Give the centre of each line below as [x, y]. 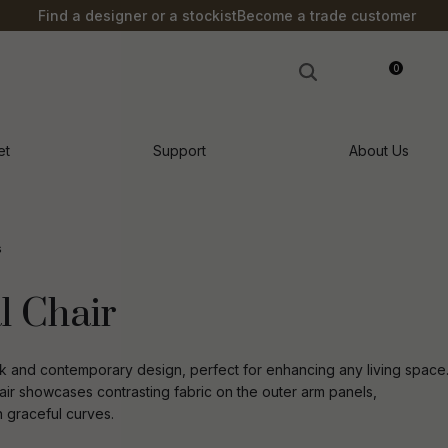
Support [180, 150]
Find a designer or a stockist [137, 15]
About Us [379, 150]
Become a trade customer [326, 15]
